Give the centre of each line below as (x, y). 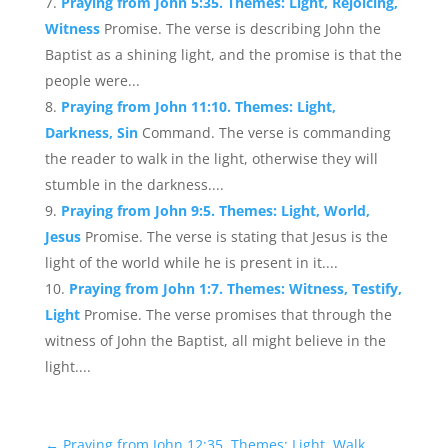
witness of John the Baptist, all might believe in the (215, 340)
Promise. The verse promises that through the (237, 314)
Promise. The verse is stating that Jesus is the (236, 236)
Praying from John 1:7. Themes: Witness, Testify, (235, 288)
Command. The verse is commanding (266, 132)
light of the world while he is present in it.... (191, 262)
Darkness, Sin (93, 132)
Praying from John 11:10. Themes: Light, (198, 106)
